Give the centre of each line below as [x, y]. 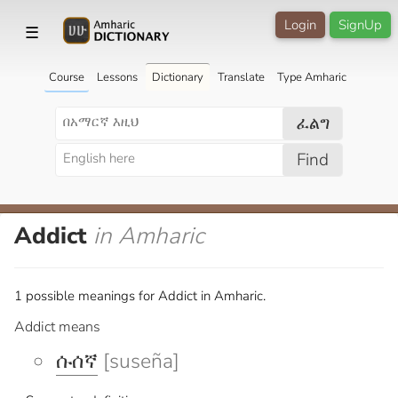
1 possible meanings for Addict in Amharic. [140, 295]
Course [66, 77]
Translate [241, 77]
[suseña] [139, 361]
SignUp [360, 25]
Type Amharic [311, 77]
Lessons [117, 77]
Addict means [57, 326]
